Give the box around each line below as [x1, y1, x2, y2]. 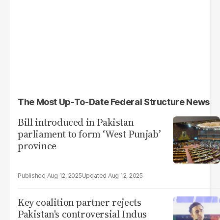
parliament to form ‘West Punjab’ [18, 127, 161, 141]
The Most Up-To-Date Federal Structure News [18, 97, 210, 107]
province [18, 139, 56, 153]
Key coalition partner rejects [18, 195, 141, 209]
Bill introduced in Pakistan [18, 115, 134, 129]
